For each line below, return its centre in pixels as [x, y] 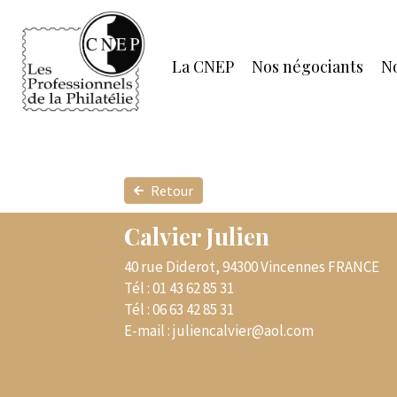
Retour [171, 191]
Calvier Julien [197, 236]
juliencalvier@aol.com [243, 330]
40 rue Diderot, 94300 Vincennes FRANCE [252, 266]
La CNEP [203, 66]
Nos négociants [308, 66]
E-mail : [148, 330]
